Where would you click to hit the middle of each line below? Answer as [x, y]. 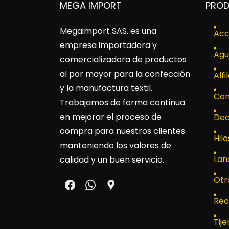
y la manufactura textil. [107, 88]
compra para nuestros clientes [122, 131]
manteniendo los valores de [116, 145]
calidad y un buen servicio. [112, 160]
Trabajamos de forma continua [122, 102]
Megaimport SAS [93, 31]
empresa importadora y [108, 45]
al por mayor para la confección [125, 74]
